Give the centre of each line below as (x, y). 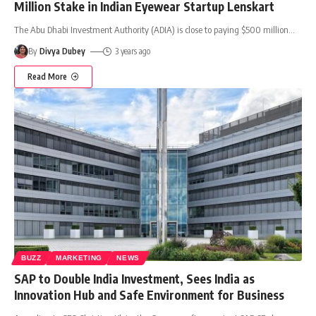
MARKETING (79, 258)
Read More (47, 77)
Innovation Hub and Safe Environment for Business (149, 295)
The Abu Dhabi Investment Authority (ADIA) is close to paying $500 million (151, 30)
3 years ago (132, 51)
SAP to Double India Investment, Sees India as (134, 279)
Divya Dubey (63, 51)
